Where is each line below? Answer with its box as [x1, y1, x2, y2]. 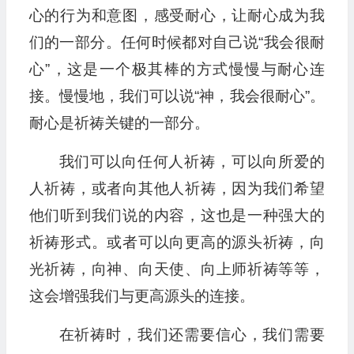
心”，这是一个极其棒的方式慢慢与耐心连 [28, 61, 325, 78]
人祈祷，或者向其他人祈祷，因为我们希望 [28, 180, 325, 198]
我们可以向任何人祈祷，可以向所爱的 [58, 153, 325, 171]
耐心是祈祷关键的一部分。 [28, 115, 209, 132]
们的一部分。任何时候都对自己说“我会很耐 [28, 34, 325, 51]
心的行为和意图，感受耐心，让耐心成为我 [28, 7, 325, 24]
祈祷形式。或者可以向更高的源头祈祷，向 [28, 234, 325, 251]
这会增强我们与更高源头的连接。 [28, 288, 254, 305]
